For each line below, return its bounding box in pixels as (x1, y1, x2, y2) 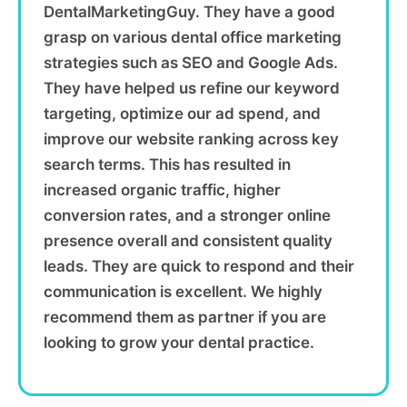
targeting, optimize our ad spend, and (44, 104, 321, 123)
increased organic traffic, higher (44, 181, 281, 199)
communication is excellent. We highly (44, 283, 323, 301)
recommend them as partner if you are (44, 308, 326, 326)
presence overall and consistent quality (44, 232, 333, 250)
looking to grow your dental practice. (44, 333, 314, 352)
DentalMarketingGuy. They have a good (44, 3, 335, 21)
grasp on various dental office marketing (44, 28, 342, 46)
